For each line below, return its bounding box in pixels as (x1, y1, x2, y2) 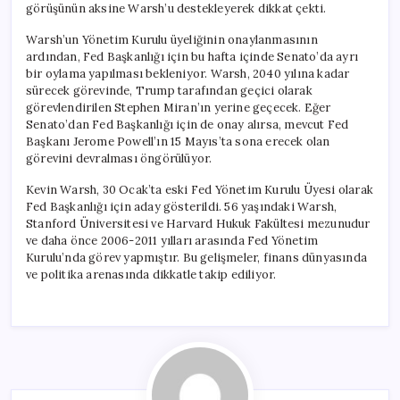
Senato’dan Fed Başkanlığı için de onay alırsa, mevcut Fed (26, 116, 349, 132)
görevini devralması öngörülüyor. (26, 150, 212, 166)
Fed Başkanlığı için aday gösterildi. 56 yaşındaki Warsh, (26, 198, 337, 214)
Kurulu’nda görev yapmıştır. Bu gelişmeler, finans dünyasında (26, 249, 367, 265)
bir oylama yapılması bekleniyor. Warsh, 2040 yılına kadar (26, 65, 350, 81)
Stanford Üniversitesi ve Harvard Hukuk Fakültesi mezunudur (26, 215, 371, 231)
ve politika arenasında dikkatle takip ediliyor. (26, 266, 277, 282)
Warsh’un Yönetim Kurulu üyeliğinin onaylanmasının (26, 31, 318, 47)
